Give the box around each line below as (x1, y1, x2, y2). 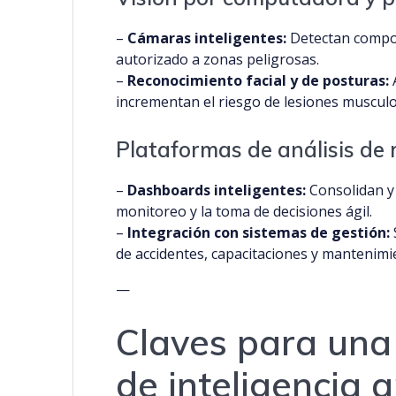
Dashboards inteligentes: (127, 180, 307, 201)
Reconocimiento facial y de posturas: (127, 71, 390, 91)
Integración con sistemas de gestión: (127, 223, 391, 243)
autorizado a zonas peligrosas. (116, 49, 320, 70)
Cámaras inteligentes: (127, 28, 287, 49)
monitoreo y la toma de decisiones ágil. (116, 202, 373, 222)
